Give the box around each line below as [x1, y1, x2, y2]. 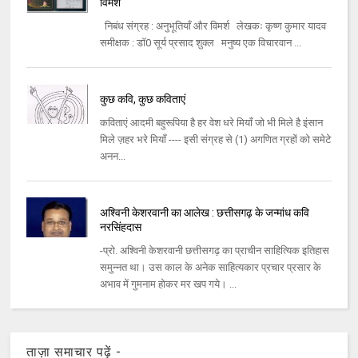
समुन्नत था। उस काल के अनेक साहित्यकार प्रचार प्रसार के [99, 261, 321, 274]
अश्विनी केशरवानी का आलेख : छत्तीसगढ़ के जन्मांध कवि [99, 206, 309, 220]
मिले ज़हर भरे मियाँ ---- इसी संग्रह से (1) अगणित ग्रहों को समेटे [99, 133, 331, 146]
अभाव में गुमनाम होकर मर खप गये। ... [99, 278, 237, 291]
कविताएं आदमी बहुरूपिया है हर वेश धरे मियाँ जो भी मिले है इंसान [99, 117, 323, 129]
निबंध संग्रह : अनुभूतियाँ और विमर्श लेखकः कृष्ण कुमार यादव [99, 20, 331, 33]
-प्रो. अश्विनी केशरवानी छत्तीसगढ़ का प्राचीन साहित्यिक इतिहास [99, 245, 329, 257]
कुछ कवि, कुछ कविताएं [99, 93, 185, 106]
